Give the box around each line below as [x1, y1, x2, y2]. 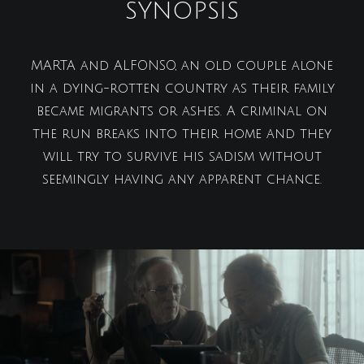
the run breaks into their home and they [32, 127, 331, 141]
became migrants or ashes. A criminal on [37, 104, 327, 119]
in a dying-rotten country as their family [29, 81, 335, 96]
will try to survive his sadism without [42, 149, 322, 164]
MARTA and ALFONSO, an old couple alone [31, 58, 333, 73]
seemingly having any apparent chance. [42, 172, 322, 187]
